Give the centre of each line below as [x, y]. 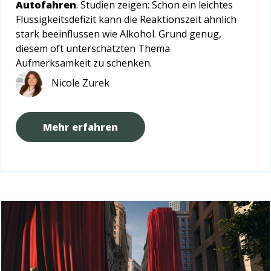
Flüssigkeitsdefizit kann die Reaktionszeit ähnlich [126, 19]
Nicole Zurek [80, 83]
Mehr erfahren [80, 127]
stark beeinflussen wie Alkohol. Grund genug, [119, 34]
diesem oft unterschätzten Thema [93, 48]
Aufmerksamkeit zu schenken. [84, 63]
